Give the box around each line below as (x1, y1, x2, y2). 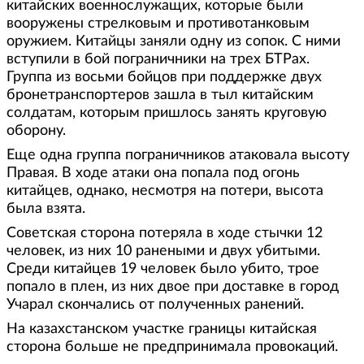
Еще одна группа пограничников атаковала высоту (6, 148, 349, 163)
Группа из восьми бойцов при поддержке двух (6, 70, 322, 85)
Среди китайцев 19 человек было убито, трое (6, 262, 319, 277)
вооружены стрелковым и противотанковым (6, 16, 310, 32)
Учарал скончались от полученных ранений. (6, 297, 304, 313)
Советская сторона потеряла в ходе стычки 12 (6, 226, 323, 241)
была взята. (6, 201, 85, 217)
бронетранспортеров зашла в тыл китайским (6, 88, 314, 103)
